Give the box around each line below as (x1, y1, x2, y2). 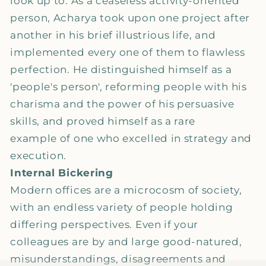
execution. (10, 149, 69, 162)
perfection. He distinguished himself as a (10, 63, 232, 76)
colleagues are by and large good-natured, (10, 235, 242, 248)
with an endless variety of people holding (10, 201, 233, 214)
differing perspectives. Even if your (10, 218, 199, 231)
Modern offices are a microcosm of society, (10, 183, 242, 197)
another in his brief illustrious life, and (10, 28, 216, 42)
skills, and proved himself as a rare (10, 115, 196, 128)
